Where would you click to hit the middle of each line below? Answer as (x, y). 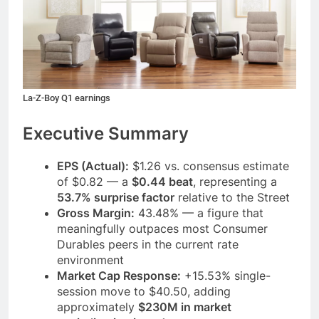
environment (90, 260)
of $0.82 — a (94, 182)
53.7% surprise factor (116, 198)
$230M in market (185, 307)
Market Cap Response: (119, 276)
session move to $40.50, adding (144, 292)
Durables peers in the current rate (148, 245)
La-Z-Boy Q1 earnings (67, 98)
